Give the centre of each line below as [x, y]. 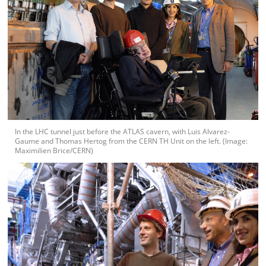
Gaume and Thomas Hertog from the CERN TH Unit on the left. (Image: [132, 141]
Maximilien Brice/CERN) [54, 150]
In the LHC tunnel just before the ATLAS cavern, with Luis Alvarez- [123, 131]
